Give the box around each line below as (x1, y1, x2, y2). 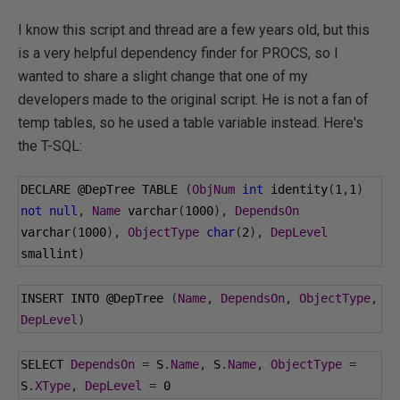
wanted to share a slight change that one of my (18, 68, 308, 85)
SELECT (21, 357, 71, 371)
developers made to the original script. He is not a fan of (18, 91, 369, 108)
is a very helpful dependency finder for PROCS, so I (18, 45, 338, 62)
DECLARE (21, 182, 78, 196)
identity (263, 182, 328, 196)
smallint (21, 246, 78, 261)
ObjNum (192, 182, 235, 196)
